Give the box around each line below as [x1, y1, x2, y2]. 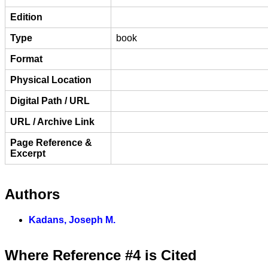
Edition [10, 11, 42, 22]
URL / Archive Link [10, 116, 95, 127]
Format [10, 53, 42, 64]
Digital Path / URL [10, 95, 90, 106]
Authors [5, 185, 60, 202]
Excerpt [10, 148, 45, 159]
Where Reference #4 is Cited [5, 246, 197, 263]
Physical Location [10, 74, 92, 85]
